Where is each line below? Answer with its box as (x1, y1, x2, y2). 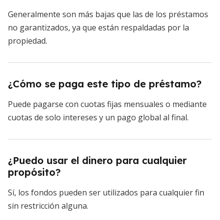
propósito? (8, 166, 61, 179)
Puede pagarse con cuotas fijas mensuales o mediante (8, 99, 207, 110)
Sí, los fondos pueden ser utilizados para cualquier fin (8, 187, 204, 198)
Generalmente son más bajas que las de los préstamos (8, 9, 208, 20)
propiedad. (8, 35, 47, 47)
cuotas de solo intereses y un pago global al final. (8, 112, 189, 123)
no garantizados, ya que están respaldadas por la (8, 22, 189, 33)
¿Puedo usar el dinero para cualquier (8, 154, 187, 167)
